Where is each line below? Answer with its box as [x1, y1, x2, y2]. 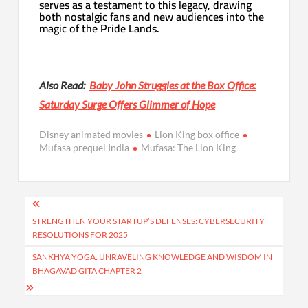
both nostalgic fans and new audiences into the [39, 5, 265, 27]
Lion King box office [155, 128, 240, 140]
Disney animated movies [39, 128, 144, 140]
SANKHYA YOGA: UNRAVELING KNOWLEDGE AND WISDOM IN [32, 251, 273, 262]
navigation [17, 210, 110, 249]
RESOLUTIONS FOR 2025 [32, 229, 129, 240]
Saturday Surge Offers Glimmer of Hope [39, 97, 216, 111]
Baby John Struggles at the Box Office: [89, 78, 256, 91]
